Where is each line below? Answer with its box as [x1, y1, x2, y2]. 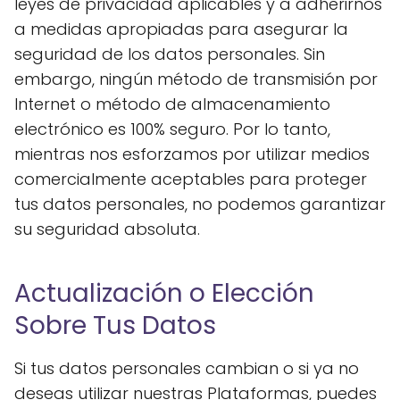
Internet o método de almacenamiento [14, 93, 330, 115]
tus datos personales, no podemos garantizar [14, 193, 386, 215]
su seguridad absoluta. [14, 218, 200, 240]
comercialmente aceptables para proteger [14, 168, 367, 190]
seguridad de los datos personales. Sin [14, 43, 325, 65]
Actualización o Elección [14, 276, 314, 311]
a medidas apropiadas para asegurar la [14, 18, 348, 40]
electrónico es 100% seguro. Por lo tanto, [14, 118, 330, 140]
